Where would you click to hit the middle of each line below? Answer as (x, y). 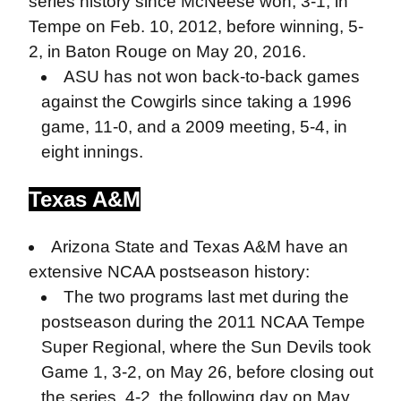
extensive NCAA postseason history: (169, 272)
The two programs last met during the (207, 297)
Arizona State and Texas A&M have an (200, 247)
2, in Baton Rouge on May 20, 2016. (167, 51)
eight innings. (92, 152)
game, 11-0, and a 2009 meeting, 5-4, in (194, 127)
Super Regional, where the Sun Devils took (206, 347)
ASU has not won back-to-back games (212, 77)
